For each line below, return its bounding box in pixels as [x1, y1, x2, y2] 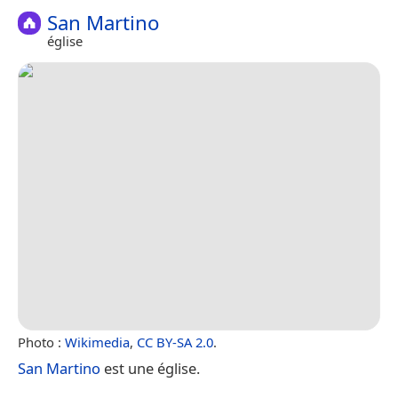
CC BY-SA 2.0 [137, 332, 213, 351]
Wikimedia [65, 332, 130, 351]
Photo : [18, 332, 65, 351]
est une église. [100, 357, 200, 378]
